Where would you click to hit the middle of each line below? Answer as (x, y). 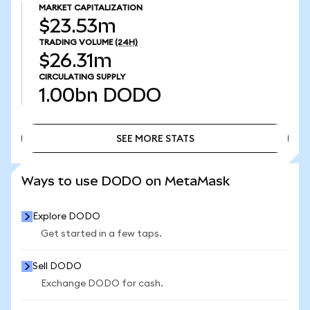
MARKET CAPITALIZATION (91, 8)
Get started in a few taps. (101, 234)
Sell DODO (57, 266)
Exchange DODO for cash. (102, 284)
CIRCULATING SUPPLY (82, 77)
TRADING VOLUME (76, 42)
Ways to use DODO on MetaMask (126, 181)
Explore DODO (66, 217)
